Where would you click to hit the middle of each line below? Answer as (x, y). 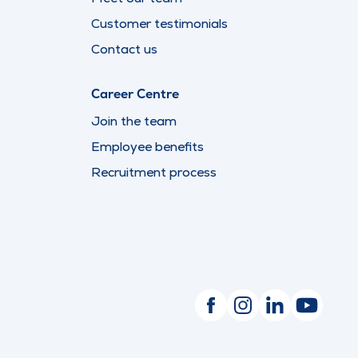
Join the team (134, 121)
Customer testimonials (159, 24)
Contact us (124, 49)
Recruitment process (154, 172)
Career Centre (135, 94)
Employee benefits (147, 147)
